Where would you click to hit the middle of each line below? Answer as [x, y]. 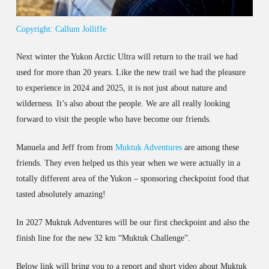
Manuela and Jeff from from [65, 147]
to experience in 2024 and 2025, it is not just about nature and [121, 88]
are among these [210, 147]
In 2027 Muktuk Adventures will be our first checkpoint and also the [132, 222]
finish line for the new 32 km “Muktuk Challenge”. [103, 238]
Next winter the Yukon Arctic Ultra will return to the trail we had [127, 56]
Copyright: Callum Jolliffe [61, 29]
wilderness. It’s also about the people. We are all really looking [123, 103]
